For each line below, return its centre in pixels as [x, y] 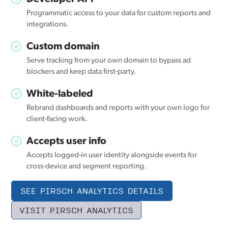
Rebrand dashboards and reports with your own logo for [118, 108]
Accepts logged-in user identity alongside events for [112, 156]
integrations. [48, 25]
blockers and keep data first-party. [82, 72]
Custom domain [63, 47]
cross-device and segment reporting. [87, 167]
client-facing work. [57, 120]
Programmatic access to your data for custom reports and [119, 14]
